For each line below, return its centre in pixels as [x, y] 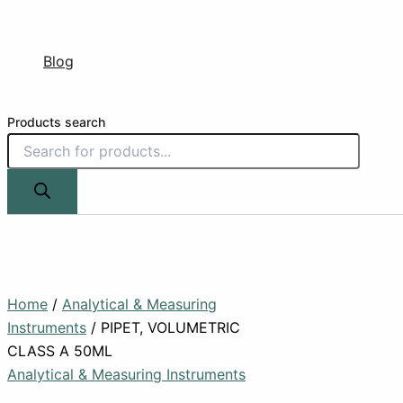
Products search [56, 122]
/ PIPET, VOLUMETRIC [163, 327]
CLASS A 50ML [60, 351]
